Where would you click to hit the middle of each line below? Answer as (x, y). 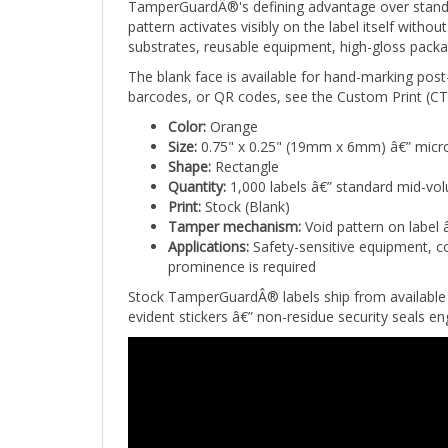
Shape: (189, 149)
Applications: (208, 229)
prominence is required (242, 249)
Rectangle (245, 149)
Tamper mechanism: (234, 209)
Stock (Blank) (245, 189)
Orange (232, 109)
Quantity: (197, 169)
